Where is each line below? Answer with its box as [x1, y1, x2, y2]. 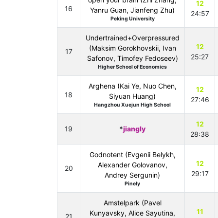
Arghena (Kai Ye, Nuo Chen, [88, 82, 177, 90]
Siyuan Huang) [109, 92, 156, 100]
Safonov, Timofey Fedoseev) [87, 54, 178, 62]
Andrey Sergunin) [105, 171, 160, 179]
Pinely [125, 181, 140, 187]
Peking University [110, 16, 155, 22]
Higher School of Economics [98, 64, 167, 70]
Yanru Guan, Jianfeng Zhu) [90, 6, 175, 14]
